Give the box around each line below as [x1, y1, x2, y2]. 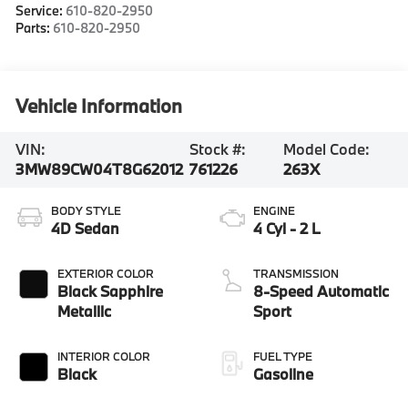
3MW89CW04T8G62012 [15, 159, 184, 179]
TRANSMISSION [253, 265, 339, 280]
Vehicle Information [15, 93, 183, 119]
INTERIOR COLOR [57, 348, 151, 363]
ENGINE [253, 202, 295, 218]
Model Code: [282, 139, 370, 159]
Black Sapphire [57, 280, 164, 301]
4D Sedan [51, 218, 120, 238]
